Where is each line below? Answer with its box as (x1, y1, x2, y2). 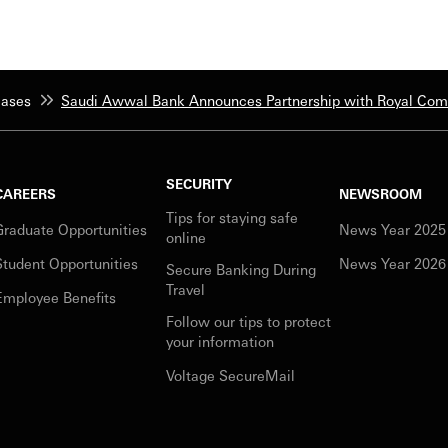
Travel (166, 280, 206, 298)
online (166, 228, 207, 246)
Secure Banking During (166, 260, 317, 278)
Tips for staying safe (166, 208, 299, 226)
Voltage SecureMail (166, 366, 296, 384)
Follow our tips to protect (166, 312, 332, 330)
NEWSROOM (339, 185, 423, 202)
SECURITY (166, 175, 233, 192)
